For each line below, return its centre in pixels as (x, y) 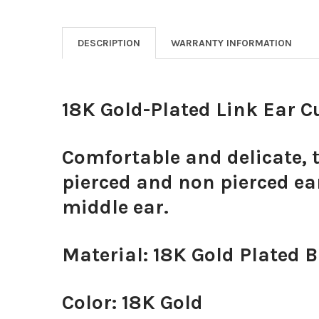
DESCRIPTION (109, 43)
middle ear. (115, 207)
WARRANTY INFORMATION (231, 43)
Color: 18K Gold (132, 303)
